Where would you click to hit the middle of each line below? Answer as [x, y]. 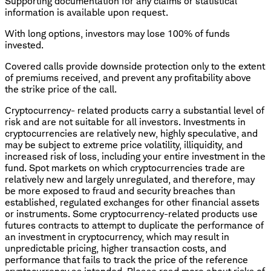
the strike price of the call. [61, 89]
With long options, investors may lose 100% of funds [117, 33]
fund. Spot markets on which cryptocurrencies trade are [125, 168]
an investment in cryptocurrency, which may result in [117, 237]
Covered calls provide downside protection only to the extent [135, 66]
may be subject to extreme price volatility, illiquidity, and [124, 145]
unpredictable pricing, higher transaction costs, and [116, 248]
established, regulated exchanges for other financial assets [132, 202]
